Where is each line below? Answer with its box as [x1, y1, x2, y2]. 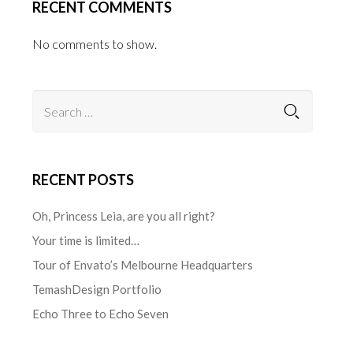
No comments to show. [32, 36, 158, 52]
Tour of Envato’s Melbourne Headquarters [32, 258, 254, 273]
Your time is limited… [32, 233, 140, 248]
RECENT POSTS [32, 171, 135, 189]
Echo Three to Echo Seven [32, 307, 169, 321]
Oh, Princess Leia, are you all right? [32, 209, 216, 224]
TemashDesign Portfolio [32, 282, 162, 297]
